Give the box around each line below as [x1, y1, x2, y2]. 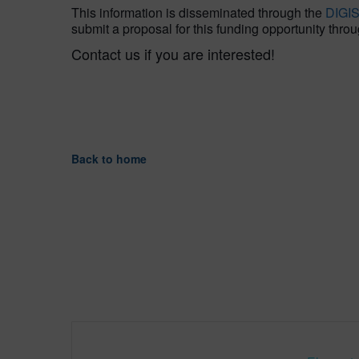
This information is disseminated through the [71, 2, 325, 22]
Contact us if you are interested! [71, 42, 275, 64]
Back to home [71, 150, 147, 167]
